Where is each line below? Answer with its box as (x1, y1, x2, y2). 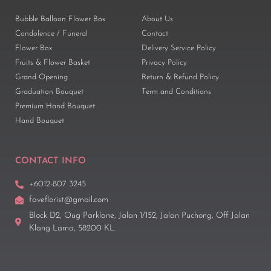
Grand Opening (15, 73, 68, 82)
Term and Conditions (142, 88, 211, 96)
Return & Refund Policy (142, 73, 219, 82)
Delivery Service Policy (142, 44, 216, 53)
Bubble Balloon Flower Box (15, 15, 105, 24)
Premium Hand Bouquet (15, 102, 95, 111)
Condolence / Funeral (15, 30, 88, 38)
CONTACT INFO (15, 157, 86, 166)
